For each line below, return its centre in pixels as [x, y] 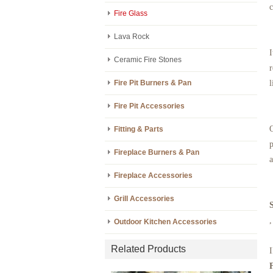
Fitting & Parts [139, 129]
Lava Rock [132, 37]
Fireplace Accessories [153, 175]
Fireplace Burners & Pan [157, 152]
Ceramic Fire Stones [148, 60]
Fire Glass [131, 13]
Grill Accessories [144, 199]
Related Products [148, 249]
